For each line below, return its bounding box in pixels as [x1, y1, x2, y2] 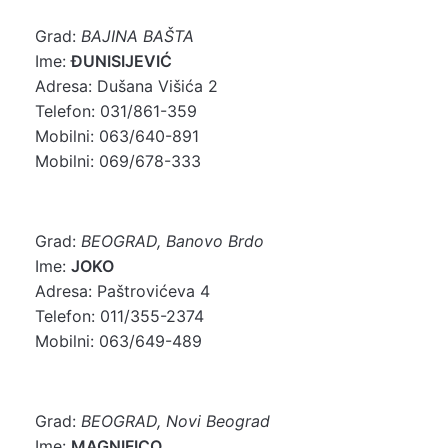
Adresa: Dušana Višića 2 [35, 75, 218, 96]
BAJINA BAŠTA [81, 25, 194, 46]
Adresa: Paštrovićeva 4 [35, 280, 210, 301]
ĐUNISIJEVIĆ [71, 50, 172, 71]
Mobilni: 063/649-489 [35, 330, 202, 351]
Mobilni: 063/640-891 [35, 125, 199, 146]
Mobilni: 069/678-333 [35, 150, 201, 171]
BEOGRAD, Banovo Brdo [81, 230, 264, 251]
